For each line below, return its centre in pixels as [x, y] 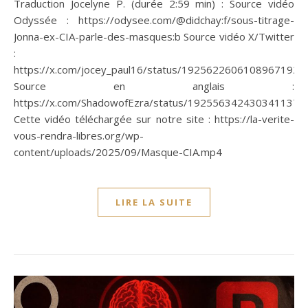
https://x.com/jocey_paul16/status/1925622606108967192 [156, 69]
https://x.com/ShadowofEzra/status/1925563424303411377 [159, 102]
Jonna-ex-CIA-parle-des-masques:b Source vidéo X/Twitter [154, 36]
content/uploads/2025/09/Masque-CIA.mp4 [118, 152]
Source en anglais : [154, 86]
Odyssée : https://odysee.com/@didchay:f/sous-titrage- [154, 20]
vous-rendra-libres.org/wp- [79, 135]
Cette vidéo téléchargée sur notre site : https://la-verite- [154, 119]
